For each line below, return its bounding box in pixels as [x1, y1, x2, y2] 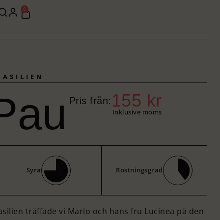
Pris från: [69, 95, 111, 106]
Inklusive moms [112, 108, 162, 116]
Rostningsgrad [116, 165, 163, 174]
